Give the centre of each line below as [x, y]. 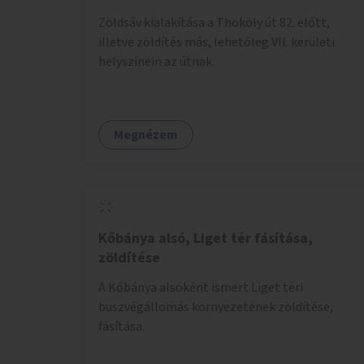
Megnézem [146, 134]
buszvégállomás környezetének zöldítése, [216, 307]
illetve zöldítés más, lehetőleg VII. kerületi [217, 42]
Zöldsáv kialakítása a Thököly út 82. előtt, [214, 22]
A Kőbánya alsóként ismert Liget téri [201, 287]
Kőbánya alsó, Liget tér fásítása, [206, 238]
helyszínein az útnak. [156, 61]
